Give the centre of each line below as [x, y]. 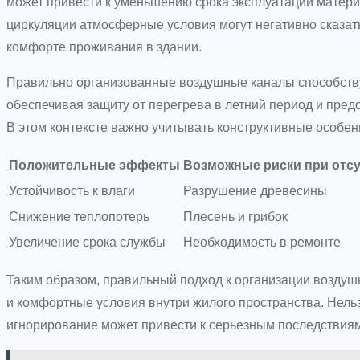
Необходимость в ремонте [262, 242]
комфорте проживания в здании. [104, 47]
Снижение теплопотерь [79, 216]
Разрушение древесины [255, 190]
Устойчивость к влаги [72, 190]
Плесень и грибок [235, 216]
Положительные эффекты [94, 165]
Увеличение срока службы [87, 242]
